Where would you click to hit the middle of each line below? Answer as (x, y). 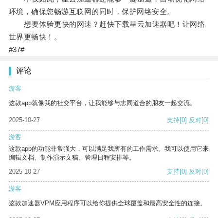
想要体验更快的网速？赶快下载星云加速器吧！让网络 (107, 24)
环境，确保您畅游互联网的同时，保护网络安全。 (91, 12)
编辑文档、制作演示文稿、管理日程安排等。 (72, 158)
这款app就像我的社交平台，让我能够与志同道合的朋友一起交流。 (102, 103)
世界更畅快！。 (35, 37)
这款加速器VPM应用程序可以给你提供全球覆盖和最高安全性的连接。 (108, 203)
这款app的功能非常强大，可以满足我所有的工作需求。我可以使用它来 (109, 149)
